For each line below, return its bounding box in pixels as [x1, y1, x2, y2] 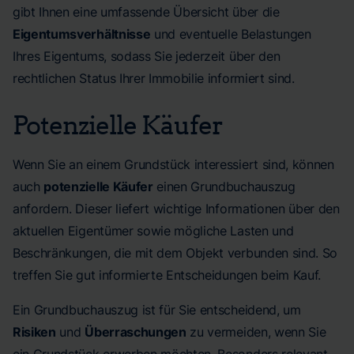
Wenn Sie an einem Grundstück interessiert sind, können [13, 156, 334, 172]
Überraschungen [85, 324, 186, 340]
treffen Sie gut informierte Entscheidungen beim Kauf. [13, 267, 322, 283]
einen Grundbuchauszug [153, 179, 296, 194]
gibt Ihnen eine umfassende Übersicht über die [13, 4, 280, 20]
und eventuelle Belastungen [150, 26, 311, 42]
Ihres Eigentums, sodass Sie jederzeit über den [13, 48, 281, 64]
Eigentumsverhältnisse [13, 26, 151, 42]
